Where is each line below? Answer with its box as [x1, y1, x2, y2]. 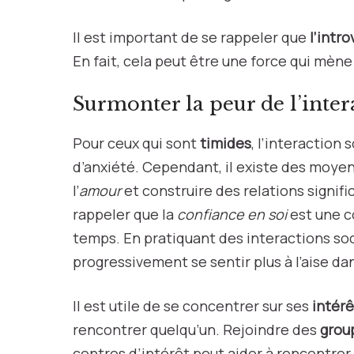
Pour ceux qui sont [73, 134, 200, 153]
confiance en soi [177, 205, 287, 224]
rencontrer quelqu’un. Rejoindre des [73, 320, 320, 339]
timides [200, 134, 251, 153]
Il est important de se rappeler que [73, 28, 310, 47]
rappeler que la [73, 205, 177, 224]
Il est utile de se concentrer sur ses [73, 296, 312, 315]
